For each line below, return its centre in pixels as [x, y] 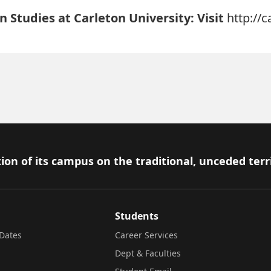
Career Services [146, 235]
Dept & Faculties [148, 253]
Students [137, 216]
